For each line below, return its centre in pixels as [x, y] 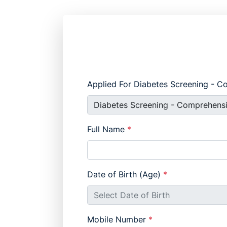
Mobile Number [118, 220]
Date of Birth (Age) [125, 175]
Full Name [107, 129]
